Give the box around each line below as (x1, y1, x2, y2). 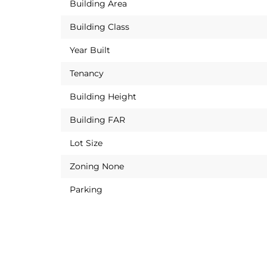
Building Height (70, 91, 136, 102)
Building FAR (70, 114, 125, 125)
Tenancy (70, 68, 104, 79)
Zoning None (70, 161, 124, 172)
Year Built (70, 45, 110, 55)
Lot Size (70, 138, 103, 148)
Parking (70, 184, 103, 195)
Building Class (70, 21, 129, 32)
